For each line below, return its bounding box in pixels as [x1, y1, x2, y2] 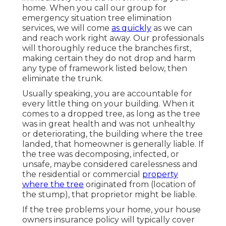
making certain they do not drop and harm [22, 53, 195, 63]
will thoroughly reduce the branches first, [22, 43, 191, 53]
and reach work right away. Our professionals [22, 33, 204, 43]
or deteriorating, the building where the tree [22, 129, 203, 139]
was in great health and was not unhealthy [22, 119, 195, 129]
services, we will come [22, 23, 111, 33]
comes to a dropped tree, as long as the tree [22, 108, 200, 119]
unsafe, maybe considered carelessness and [22, 159, 198, 169]
